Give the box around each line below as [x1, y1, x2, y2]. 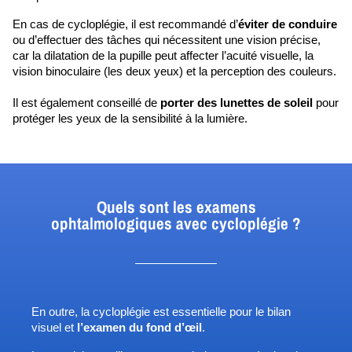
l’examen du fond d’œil [77, 321, 202, 335]
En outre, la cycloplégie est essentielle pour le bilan [31, 306, 291, 319]
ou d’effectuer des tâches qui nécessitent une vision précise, [13, 34, 321, 47]
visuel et [31, 321, 77, 335]
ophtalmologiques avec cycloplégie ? [51, 212, 301, 236]
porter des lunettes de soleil [160, 97, 313, 110]
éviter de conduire [238, 18, 337, 31]
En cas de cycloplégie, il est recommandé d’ [13, 18, 238, 31]
